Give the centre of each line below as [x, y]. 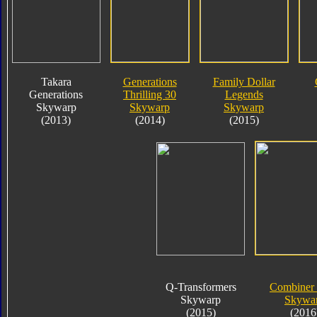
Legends [244, 94]
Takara [56, 81]
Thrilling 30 [150, 94]
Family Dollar [244, 81]
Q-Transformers [201, 287]
